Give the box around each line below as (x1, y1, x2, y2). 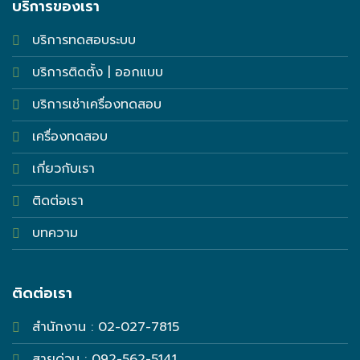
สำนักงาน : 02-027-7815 (31, 317, 179, 337)
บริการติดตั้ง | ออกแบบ (31, 62, 163, 82)
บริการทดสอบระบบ (31, 30, 136, 50)
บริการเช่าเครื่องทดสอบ (31, 94, 162, 114)
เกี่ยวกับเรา (31, 158, 95, 178)
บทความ (31, 223, 78, 243)
